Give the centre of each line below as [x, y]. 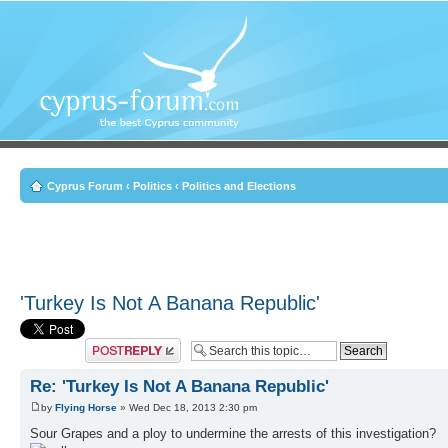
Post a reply [114, 344]
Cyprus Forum [85, 186]
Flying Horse [86, 408]
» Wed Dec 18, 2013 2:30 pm [187, 408]
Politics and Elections [239, 186]
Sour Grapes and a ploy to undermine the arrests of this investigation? [233, 434]
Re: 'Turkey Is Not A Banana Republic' [179, 386]
